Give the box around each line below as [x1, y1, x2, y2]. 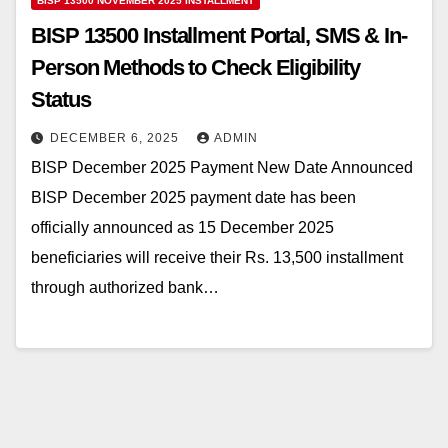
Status [31, 86, 91, 112]
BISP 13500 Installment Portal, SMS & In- [31, 22, 407, 48]
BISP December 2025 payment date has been [31, 188, 356, 206]
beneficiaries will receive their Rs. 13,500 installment [31, 248, 403, 266]
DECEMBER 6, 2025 [50, 130, 183, 145]
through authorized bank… [31, 278, 219, 296]
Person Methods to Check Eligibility [31, 54, 360, 80]
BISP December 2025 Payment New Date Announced [31, 158, 413, 176]
